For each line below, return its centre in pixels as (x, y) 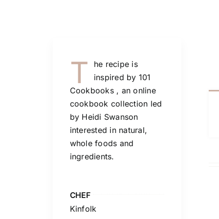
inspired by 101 (122, 77)
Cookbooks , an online (113, 91)
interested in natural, (108, 130)
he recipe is (116, 64)
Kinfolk (83, 209)
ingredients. (92, 157)
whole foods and (102, 143)
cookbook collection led (116, 104)
